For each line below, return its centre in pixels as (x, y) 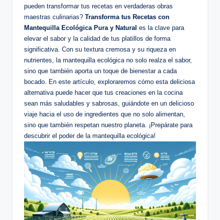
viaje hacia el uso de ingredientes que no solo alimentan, (105, 114)
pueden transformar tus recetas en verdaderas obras (98, 6)
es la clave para (161, 28)
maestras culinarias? (55, 17)
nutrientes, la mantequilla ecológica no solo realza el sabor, (108, 60)
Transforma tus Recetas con (127, 17)
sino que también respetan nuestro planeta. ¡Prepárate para (108, 125)
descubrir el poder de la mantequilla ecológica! (90, 136)
